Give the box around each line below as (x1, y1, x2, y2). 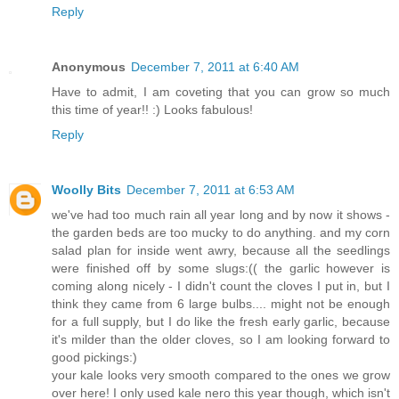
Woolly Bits (52, 183, 121, 198)
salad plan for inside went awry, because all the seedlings (52, 243, 390, 258)
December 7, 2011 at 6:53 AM (126, 183, 295, 198)
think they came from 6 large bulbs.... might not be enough (52, 297, 390, 312)
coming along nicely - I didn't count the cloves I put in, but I (52, 279, 390, 294)
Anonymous (52, 60, 126, 75)
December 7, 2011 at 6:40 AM (131, 60, 299, 75)
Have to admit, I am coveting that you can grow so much (52, 85, 390, 100)
